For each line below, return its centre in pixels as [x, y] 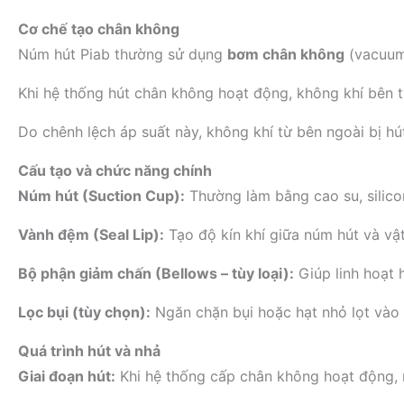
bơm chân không [286, 54]
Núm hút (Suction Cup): [101, 196]
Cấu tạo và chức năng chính [115, 170]
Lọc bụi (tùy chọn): [84, 312]
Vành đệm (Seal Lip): [91, 234]
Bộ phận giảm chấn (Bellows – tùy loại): [156, 273]
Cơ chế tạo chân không [99, 29]
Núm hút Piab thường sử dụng [123, 54]
